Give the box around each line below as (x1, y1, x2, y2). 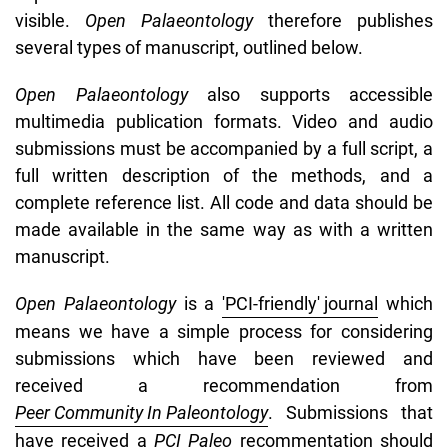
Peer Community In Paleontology (15, 401, 268, 423)
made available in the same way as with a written (15, 218, 433, 240)
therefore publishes (268, 9, 433, 31)
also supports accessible (207, 83, 433, 105)
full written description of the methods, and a (15, 164, 433, 186)
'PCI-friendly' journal (222, 292, 379, 314)
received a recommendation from (15, 374, 433, 396)
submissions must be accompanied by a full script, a (15, 137, 433, 159)
